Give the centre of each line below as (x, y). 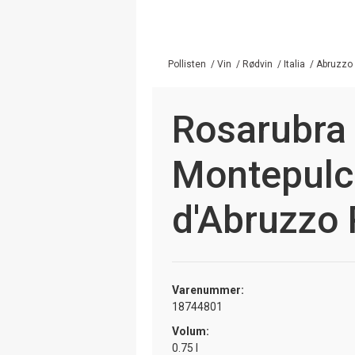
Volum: (191, 331)
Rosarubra (259, 129)
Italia (294, 64)
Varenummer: (208, 290)
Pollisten (187, 64)
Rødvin (258, 64)
